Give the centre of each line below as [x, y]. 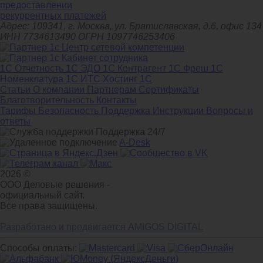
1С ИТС [84, 79]
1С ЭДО [84, 69]
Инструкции [179, 111]
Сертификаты [169, 90]
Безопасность [70, 111]
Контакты [117, 100]
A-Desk [135, 143]
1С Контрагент [136, 69]
